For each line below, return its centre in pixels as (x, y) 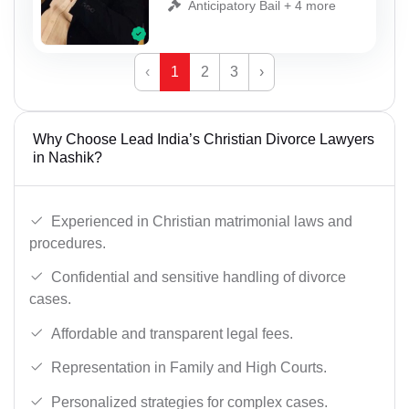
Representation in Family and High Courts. (189, 368)
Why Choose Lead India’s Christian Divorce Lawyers (204, 139)
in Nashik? (68, 157)
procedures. (68, 243)
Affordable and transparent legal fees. (172, 333)
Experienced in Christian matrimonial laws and (202, 221)
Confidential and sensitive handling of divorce (199, 278)
